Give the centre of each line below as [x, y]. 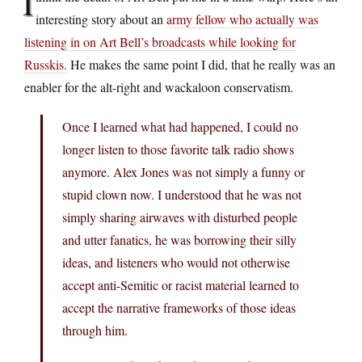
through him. [95, 330]
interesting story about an [101, 19]
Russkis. [46, 64]
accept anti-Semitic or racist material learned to [181, 284]
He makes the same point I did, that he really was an [201, 64]
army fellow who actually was [242, 19]
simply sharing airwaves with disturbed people [180, 217]
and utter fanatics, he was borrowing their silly [179, 239]
